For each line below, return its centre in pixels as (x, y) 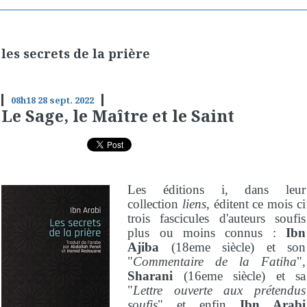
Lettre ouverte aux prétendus (219, 290)
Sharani (156, 275)
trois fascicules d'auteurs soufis (217, 218)
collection (155, 204)
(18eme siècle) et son (232, 247)
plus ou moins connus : (207, 232)
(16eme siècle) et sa (244, 275)
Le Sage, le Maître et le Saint (118, 116)
